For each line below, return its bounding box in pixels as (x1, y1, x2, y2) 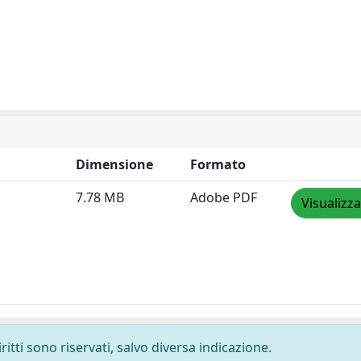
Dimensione (76, 156, 153, 173)
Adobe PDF (190, 189, 257, 206)
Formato (190, 156, 246, 173)
